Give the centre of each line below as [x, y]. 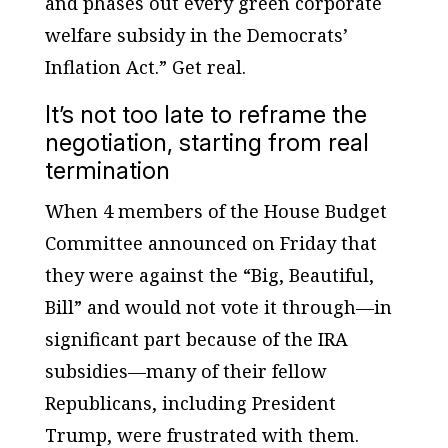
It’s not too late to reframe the [205, 114]
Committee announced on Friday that [210, 242]
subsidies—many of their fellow [185, 370]
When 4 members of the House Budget [215, 210]
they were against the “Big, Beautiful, [209, 274]
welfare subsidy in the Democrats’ [196, 34]
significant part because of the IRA [196, 338]
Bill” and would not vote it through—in [218, 306]
